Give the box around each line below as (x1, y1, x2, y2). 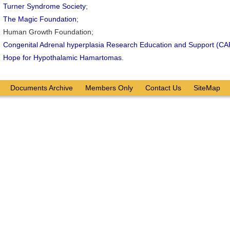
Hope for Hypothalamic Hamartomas (3, 53, 122, 62)
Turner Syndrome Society (3, 2, 86, 10)
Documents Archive (10, 83, 73, 92)
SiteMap (193, 83, 220, 92)
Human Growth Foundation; (3, 27, 93, 36)
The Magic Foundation (3, 14, 76, 23)
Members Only (85, 83, 133, 92)
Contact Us (145, 83, 181, 92)
